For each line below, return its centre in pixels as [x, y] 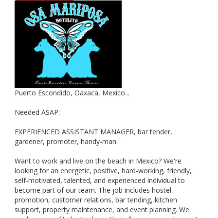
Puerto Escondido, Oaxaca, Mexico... [72, 93]
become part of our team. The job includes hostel [93, 190]
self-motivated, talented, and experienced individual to [100, 180]
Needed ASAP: [37, 112]
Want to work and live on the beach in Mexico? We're [98, 161]
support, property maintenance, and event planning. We [102, 209]
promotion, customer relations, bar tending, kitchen [96, 200]
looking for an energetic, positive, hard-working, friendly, [103, 171]
